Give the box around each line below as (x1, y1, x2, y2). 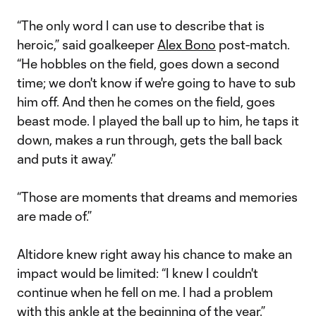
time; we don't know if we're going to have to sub (17, 75, 296, 90)
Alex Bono (157, 37, 216, 52)
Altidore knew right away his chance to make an (17, 246, 292, 262)
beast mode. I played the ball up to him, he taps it (17, 113, 299, 128)
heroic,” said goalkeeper (17, 37, 157, 52)
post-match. (216, 37, 290, 52)
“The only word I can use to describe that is (17, 18, 265, 33)
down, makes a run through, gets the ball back (17, 132, 283, 147)
